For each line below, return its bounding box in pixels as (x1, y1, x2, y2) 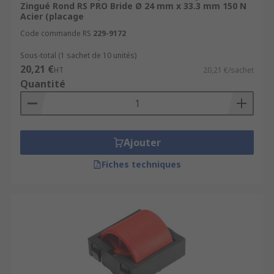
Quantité (20, 77, 65, 91)
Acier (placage (20, 10, 84, 22)
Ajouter (123, 136, 161, 149)
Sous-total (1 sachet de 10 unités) (20, 50, 136, 61)
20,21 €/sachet (203, 65, 254, 75)
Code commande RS (20, 28, 91, 39)
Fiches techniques (102, 158, 181, 170)
